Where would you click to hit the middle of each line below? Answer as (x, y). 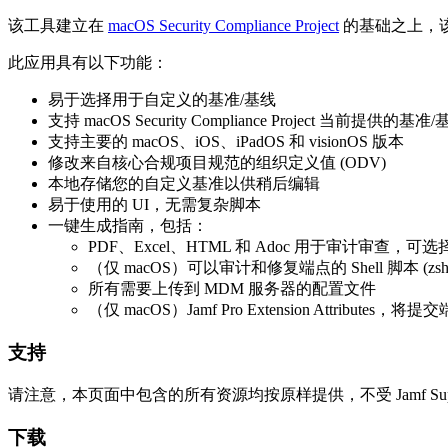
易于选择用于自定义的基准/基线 (162, 100)
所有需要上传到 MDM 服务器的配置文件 (232, 289)
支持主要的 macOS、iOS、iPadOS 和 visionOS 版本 (226, 142)
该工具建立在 (58, 26)
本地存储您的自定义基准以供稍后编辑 (184, 184)
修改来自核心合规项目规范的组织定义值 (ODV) (217, 163)
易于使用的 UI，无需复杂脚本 (154, 205)
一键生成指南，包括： (128, 226)
